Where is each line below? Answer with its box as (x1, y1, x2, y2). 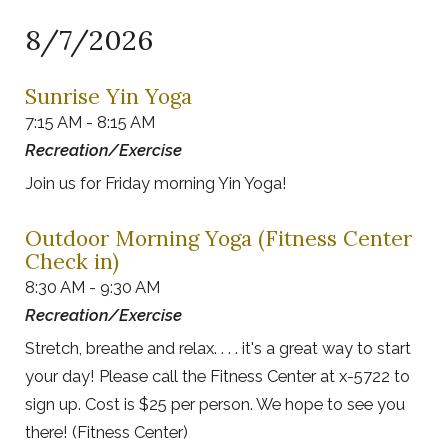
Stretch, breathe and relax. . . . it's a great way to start (25, 338, 411, 359)
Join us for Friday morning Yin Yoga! (25, 173, 287, 194)
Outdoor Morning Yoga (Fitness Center (25, 225, 412, 253)
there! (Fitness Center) (25, 422, 188, 443)
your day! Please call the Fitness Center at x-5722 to (25, 366, 410, 387)
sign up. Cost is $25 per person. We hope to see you (25, 394, 405, 415)
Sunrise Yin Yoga (25, 83, 192, 111)
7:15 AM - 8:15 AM (25, 112, 155, 133)
